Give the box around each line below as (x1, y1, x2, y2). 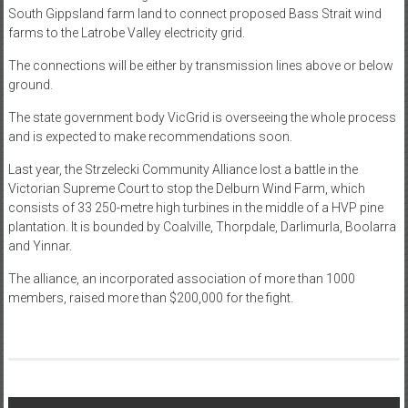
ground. (7, 77, 53, 93)
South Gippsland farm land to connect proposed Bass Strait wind (7, 6, 382, 22)
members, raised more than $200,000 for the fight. (7, 291, 293, 306)
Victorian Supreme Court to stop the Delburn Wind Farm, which (7, 181, 365, 197)
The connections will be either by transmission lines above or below (7, 58, 393, 74)
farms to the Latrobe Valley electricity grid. (7, 25, 245, 41)
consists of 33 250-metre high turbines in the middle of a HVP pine (7, 200, 383, 216)
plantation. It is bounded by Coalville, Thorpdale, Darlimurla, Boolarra (7, 219, 396, 235)
